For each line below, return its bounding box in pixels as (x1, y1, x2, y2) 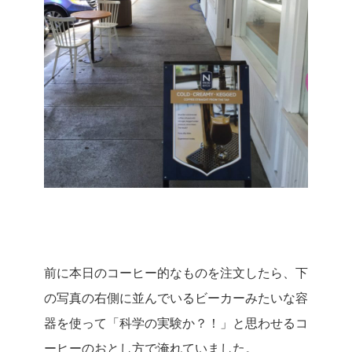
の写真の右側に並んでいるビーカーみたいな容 (44, 288, 308, 306)
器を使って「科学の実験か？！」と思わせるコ (44, 313, 308, 332)
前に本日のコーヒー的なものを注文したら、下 (44, 262, 308, 281)
